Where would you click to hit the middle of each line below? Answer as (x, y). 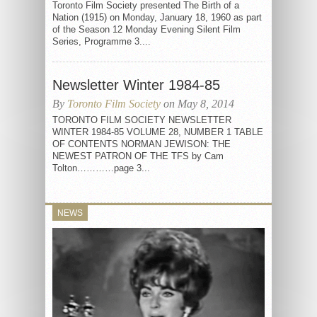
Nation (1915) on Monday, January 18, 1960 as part (157, 17)
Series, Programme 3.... (102, 41)
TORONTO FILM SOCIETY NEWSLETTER (142, 120)
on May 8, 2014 (197, 104)
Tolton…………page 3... (101, 168)
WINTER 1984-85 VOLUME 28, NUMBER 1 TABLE (158, 132)
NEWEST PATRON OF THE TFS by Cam (138, 156)
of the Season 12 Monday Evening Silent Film (146, 29)
